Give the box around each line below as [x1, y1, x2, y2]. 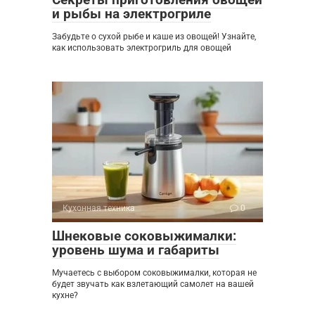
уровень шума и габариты [52, 242, 219, 259]
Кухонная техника [63, 203, 135, 214]
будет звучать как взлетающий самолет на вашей [52, 279, 254, 290]
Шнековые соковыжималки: [52, 228, 236, 245]
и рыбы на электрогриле [52, 6, 211, 22]
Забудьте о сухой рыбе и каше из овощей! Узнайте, [52, 32, 256, 42]
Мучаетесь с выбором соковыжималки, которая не [52, 268, 257, 278]
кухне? [52, 290, 78, 301]
